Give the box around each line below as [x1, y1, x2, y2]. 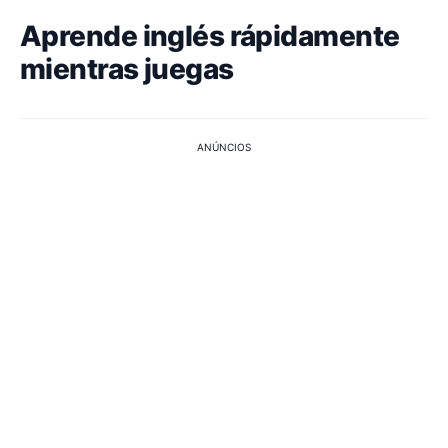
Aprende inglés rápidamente [20, 19, 400, 53]
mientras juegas [20, 52, 234, 86]
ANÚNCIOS [197, 141, 251, 153]
